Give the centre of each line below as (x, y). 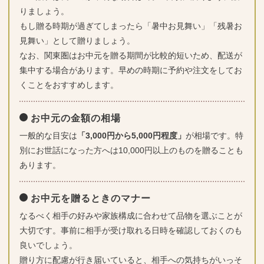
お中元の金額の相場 (75, 118)
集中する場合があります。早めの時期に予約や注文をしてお (131, 70)
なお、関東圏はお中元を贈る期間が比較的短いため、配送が (131, 56)
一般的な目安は (48, 136)
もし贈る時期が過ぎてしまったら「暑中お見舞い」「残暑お (131, 26)
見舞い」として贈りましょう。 (77, 41)
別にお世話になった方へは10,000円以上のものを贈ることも (131, 151)
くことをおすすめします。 (69, 85)
